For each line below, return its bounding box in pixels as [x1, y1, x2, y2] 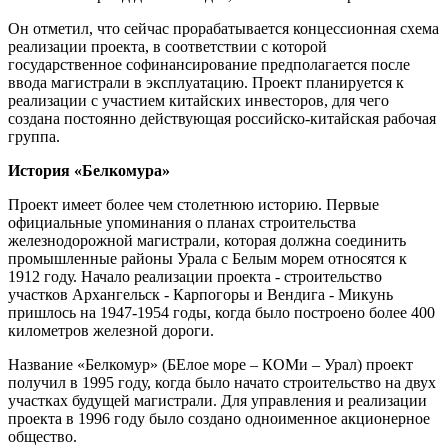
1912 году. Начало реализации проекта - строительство [8, 268, 382, 286]
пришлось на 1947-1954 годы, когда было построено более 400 [8, 304, 435, 322]
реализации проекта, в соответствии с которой [8, 38, 327, 56]
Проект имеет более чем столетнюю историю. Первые [8, 196, 379, 214]
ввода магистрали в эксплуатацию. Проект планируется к [8, 74, 404, 92]
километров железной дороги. [8, 322, 214, 340]
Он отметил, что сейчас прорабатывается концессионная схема [8, 20, 439, 38]
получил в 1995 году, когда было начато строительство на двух [8, 374, 436, 392]
